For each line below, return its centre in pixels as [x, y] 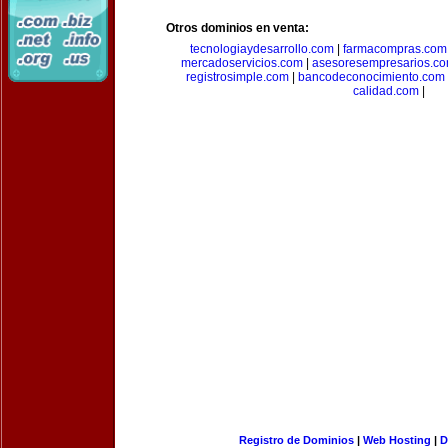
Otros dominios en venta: [237, 28]
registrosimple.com [237, 77]
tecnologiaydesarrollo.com [262, 49]
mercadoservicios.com [241, 63]
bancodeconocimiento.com [371, 77]
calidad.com [386, 91]
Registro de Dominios [296, 440]
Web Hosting [396, 440]
